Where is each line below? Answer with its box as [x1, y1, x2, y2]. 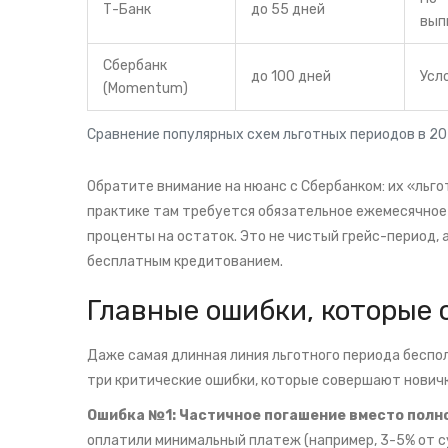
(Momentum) [103, 80, 188, 98]
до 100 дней [251, 68, 331, 86]
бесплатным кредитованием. [87, 253, 283, 271]
